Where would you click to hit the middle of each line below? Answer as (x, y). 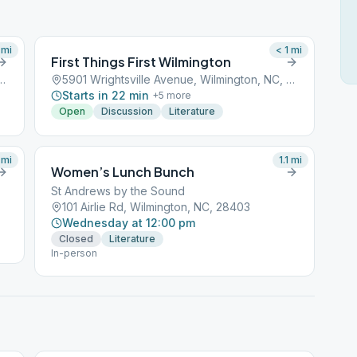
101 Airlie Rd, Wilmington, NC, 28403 (157, 207)
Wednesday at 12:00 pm (129, 223)
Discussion (127, 111)
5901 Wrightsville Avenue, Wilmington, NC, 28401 (291, 79)
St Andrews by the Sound (118, 191)
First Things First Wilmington (141, 62)
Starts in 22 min (106, 95)
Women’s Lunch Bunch (123, 172)
